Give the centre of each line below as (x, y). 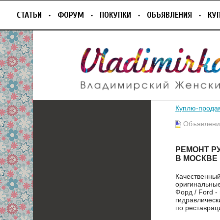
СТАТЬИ (29, 15)
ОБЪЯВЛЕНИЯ (169, 15)
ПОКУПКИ (115, 15)
